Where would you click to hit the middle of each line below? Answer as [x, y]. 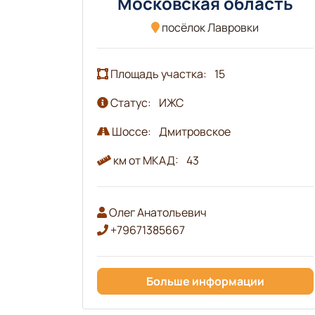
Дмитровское [195, 131]
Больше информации [205, 281]
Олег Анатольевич [157, 212]
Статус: [131, 102]
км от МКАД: [146, 160]
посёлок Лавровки [210, 27]
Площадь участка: [159, 73]
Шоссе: [131, 131]
